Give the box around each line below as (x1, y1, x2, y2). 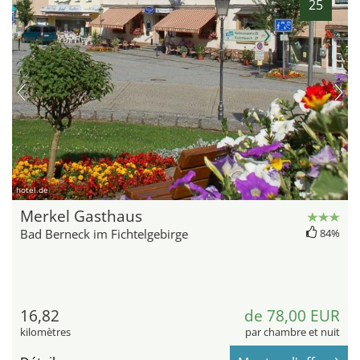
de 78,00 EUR (244, 305, 340, 326)
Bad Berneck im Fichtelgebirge (20, 225, 188, 242)
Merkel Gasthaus (20, 205, 142, 227)
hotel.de (16, 183, 48, 195)
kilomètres (20, 324, 71, 339)
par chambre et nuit (245, 324, 340, 339)
